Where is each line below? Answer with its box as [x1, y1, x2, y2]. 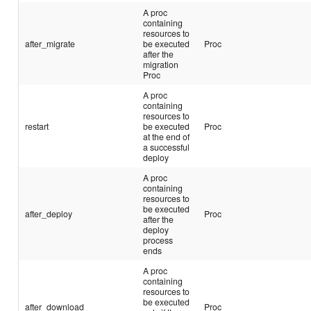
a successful [143, 140, 190, 153]
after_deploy [25, 207, 73, 219]
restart [25, 119, 49, 132]
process [143, 233, 174, 246]
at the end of [143, 130, 190, 142]
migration [143, 58, 179, 70]
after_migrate [25, 37, 76, 49]
